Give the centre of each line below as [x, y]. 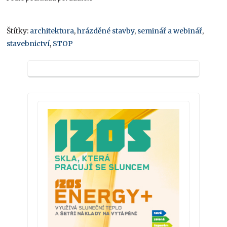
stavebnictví [28, 44]
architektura [52, 31]
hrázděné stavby [106, 31]
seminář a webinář [170, 31]
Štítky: [18, 31]
